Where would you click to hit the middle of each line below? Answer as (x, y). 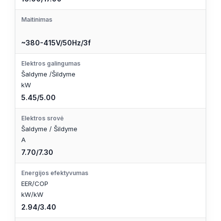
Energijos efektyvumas (55, 173)
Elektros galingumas (51, 63)
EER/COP (35, 183)
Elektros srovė (42, 118)
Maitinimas (37, 19)
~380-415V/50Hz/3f (56, 42)
